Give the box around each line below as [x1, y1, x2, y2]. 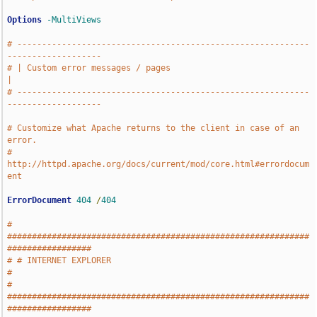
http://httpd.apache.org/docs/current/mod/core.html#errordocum [7, 159, 310, 169]
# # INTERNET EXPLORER [7, 255, 112, 265]
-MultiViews [47, 15, 102, 25]
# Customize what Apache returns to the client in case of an [7, 123, 300, 133]
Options [7, 15, 42, 25]
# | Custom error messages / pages [7, 63, 171, 73]
